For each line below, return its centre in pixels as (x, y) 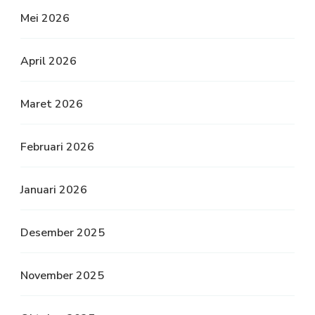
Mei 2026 (45, 19)
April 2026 (49, 62)
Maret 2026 (52, 104)
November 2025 (62, 276)
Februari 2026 (57, 147)
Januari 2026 (54, 190)
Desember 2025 (63, 233)
